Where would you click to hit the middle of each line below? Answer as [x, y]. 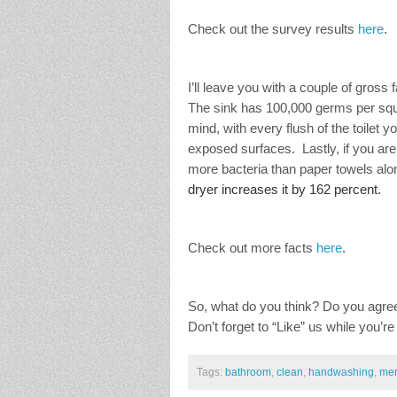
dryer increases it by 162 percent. [284, 190]
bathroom [248, 373]
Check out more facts [252, 248]
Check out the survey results [273, 29]
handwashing [341, 373]
